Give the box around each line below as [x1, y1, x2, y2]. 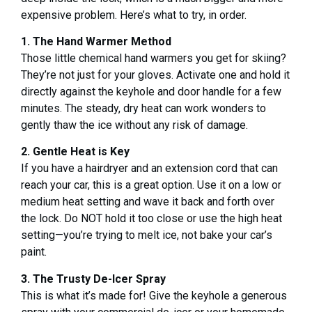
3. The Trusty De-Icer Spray [21, 272, 166, 286]
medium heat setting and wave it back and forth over [21, 195, 274, 209]
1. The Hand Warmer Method [21, 35, 171, 49]
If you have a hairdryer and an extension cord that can [21, 162, 278, 175]
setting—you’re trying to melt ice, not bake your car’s [21, 228, 272, 242]
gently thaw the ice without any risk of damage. [21, 118, 248, 132]
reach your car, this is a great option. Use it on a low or [21, 178, 281, 192]
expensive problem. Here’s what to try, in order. [21, 8, 247, 22]
